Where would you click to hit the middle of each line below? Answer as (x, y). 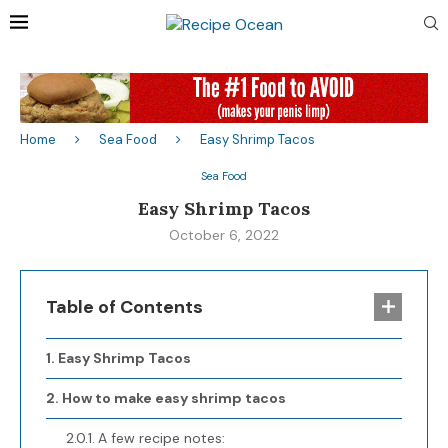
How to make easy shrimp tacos (173, 398)
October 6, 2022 (224, 235)
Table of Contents (124, 307)
